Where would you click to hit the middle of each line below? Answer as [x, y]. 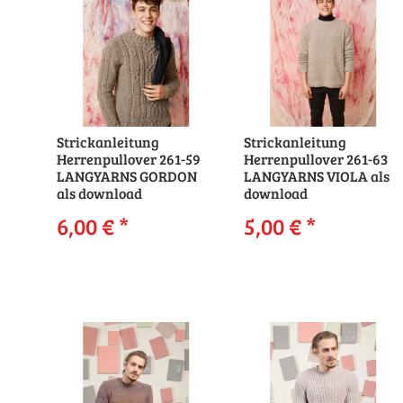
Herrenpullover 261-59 [129, 159]
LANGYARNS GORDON [127, 176]
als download [99, 193]
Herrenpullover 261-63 [316, 159]
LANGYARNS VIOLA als [317, 176]
